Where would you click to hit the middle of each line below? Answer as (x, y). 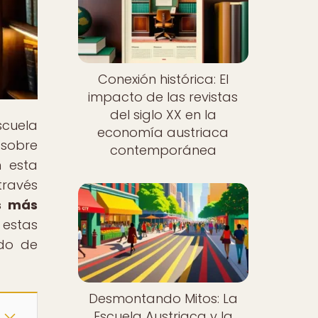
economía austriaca (163, 133)
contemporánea (163, 150)
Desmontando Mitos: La (163, 298)
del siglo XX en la (163, 115)
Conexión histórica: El (163, 79)
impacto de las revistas (163, 97)
